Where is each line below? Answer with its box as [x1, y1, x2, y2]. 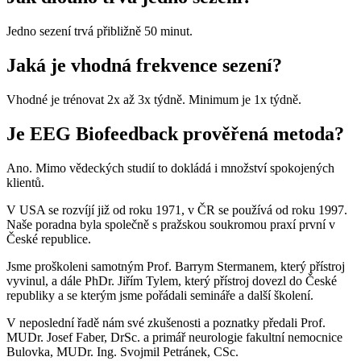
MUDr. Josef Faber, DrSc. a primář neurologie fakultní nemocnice [6, 330, 342, 344]
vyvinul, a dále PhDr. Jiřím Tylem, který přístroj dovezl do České [6, 273, 337, 288]
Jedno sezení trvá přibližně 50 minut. [6, 24, 193, 39]
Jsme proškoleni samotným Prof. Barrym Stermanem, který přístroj [6, 259, 345, 273]
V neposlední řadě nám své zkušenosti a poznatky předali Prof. [6, 315, 326, 330]
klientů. [6, 175, 44, 189]
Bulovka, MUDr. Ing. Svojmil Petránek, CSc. [6, 344, 239, 359]
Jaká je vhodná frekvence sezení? [6, 55, 282, 77]
